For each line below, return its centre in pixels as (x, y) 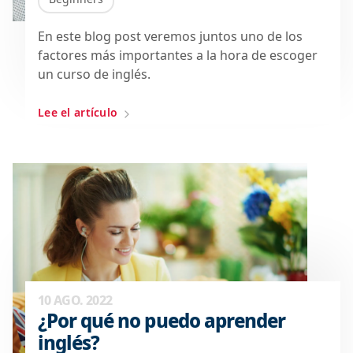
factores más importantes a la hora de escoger (178, 55)
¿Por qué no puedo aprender (162, 320)
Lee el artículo (78, 112)
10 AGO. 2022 (75, 300)
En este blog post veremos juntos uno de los (170, 36)
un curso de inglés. (94, 74)
